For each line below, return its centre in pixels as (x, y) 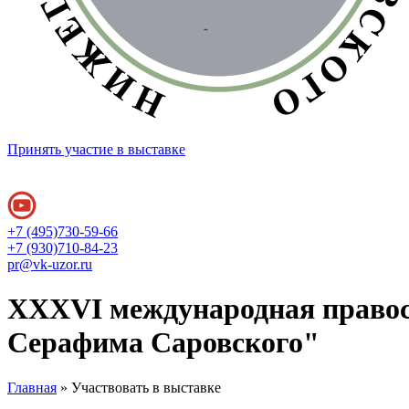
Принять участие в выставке (96, 149)
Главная (32, 387)
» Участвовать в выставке (139, 387)
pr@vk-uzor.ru (50, 264)
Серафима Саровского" (163, 343)
